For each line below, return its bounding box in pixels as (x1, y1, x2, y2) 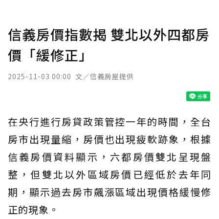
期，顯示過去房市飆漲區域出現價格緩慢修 (8, 185, 211, 199)
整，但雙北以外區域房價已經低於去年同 (8, 167, 211, 181)
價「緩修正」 (8, 45, 93, 65)
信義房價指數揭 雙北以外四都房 (8, 24, 210, 44)
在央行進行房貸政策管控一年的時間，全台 (8, 114, 211, 129)
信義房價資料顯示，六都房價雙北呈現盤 (8, 150, 211, 164)
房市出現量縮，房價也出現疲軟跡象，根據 (8, 132, 211, 146)
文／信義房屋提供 (75, 71, 134, 81)
